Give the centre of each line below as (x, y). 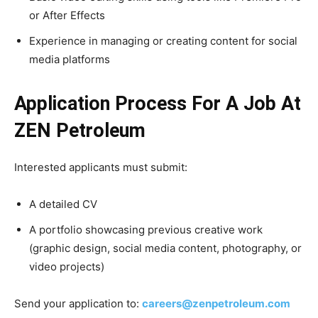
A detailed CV (63, 204)
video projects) (67, 266)
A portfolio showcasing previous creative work (146, 229)
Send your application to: (78, 303)
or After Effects (67, 15)
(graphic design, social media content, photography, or (165, 248)
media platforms (70, 59)
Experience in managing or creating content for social (163, 40)
